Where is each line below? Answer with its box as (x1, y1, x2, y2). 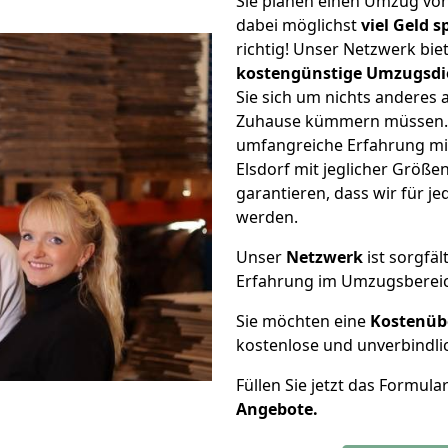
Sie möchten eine (236, 310, 370, 332)
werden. (236, 206, 298, 228)
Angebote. (236, 398, 318, 420)
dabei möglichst (236, 14, 361, 36)
